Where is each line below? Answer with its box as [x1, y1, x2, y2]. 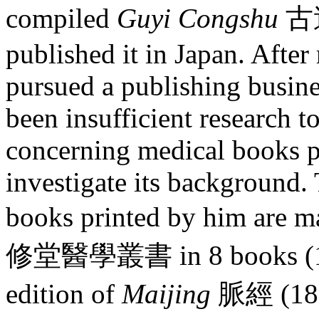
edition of [6, 278, 122, 310]
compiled [6, 3, 117, 34]
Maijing [122, 278, 218, 310]
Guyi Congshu [117, 3, 286, 34]
